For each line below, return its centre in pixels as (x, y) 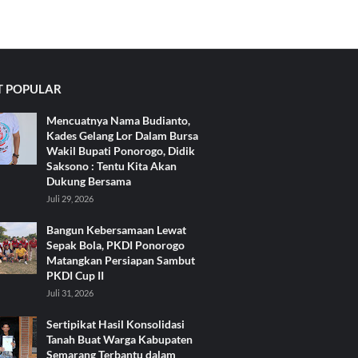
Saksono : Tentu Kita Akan (111, 166)
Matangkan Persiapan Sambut (121, 260)
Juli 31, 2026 (70, 293)
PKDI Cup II (75, 275)
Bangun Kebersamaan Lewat (116, 230)
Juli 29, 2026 (70, 199)
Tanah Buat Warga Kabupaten (119, 339)
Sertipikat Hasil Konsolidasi (115, 324)
